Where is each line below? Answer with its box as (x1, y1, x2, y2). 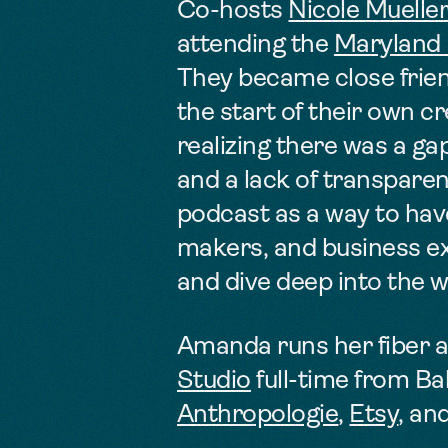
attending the (177, 32, 334, 58)
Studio (177, 368, 251, 394)
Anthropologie (177, 402, 339, 428)
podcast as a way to (177, 202, 405, 228)
